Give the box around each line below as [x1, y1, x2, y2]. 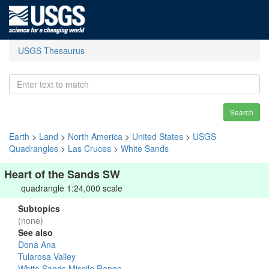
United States [132, 130, 183, 142]
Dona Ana [18, 238, 56, 250]
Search [230, 107, 253, 117]
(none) [18, 214, 43, 226]
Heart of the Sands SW [4, 166, 120, 182]
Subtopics [18, 202, 60, 214]
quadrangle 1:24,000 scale [21, 182, 122, 194]
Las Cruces [68, 142, 111, 154]
